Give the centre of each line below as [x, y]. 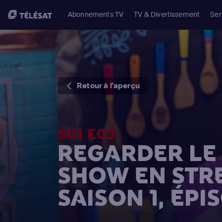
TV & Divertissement [167, 14]
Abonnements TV [96, 14]
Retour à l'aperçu [108, 85]
